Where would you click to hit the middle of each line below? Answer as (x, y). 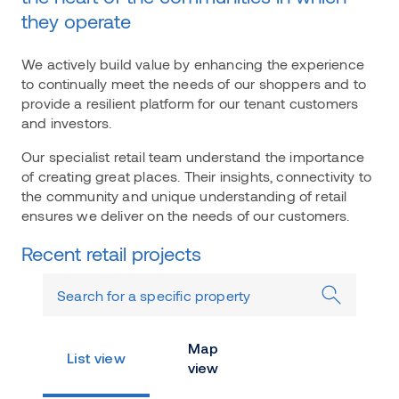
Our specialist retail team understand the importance (193, 156)
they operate (76, 20)
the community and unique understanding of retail (184, 195)
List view (96, 360)
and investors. (67, 122)
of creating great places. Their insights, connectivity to (197, 176)
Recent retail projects (111, 253)
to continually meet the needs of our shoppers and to (194, 83)
